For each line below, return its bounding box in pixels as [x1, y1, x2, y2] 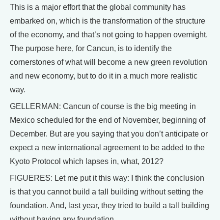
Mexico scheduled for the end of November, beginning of [10, 116, 205, 125]
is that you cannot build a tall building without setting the [10, 188, 203, 196]
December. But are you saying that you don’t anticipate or [10, 130, 208, 138]
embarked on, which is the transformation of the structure [10, 17, 205, 26]
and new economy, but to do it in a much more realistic [10, 72, 197, 81]
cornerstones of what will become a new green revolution [10, 58, 207, 67]
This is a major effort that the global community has [10, 3, 186, 12]
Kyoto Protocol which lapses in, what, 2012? [10, 157, 164, 166]
